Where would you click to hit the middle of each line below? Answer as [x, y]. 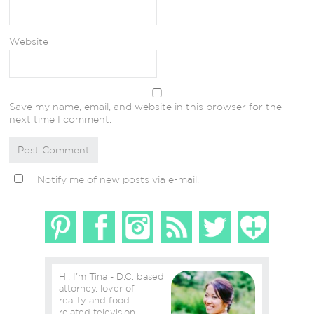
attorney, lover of [80, 289]
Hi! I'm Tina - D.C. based [111, 277]
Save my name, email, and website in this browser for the [146, 106]
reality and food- [96, 301]
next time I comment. [61, 119]
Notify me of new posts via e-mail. [118, 179]
